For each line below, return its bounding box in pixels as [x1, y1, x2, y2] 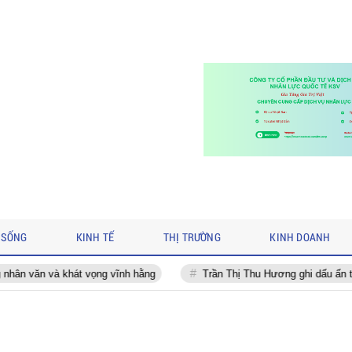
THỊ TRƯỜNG [163, 229, 221, 244]
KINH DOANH [269, 229, 331, 244]
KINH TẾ [75, 229, 115, 244]
